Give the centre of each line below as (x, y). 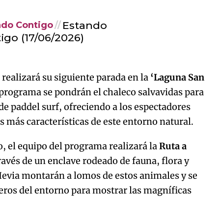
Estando (84, 25)
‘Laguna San (178, 77)
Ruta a (173, 146)
